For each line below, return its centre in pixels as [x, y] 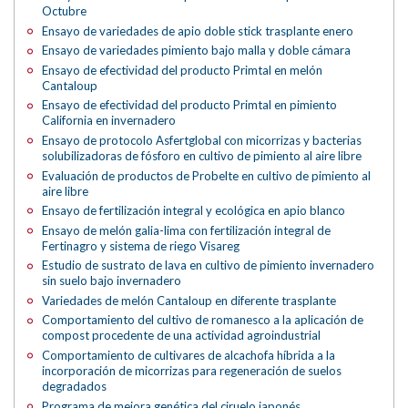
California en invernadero [109, 121]
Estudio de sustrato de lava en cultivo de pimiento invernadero [209, 265]
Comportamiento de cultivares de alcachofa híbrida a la [189, 355]
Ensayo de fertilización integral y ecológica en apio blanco [194, 211]
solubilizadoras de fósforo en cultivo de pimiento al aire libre [202, 156]
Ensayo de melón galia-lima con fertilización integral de [187, 230]
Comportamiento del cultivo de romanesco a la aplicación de [203, 320]
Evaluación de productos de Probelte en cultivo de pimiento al [207, 175]
